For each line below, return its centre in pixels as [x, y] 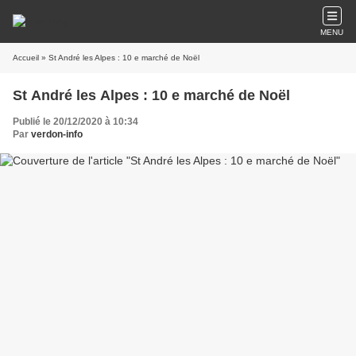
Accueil [26, 58]
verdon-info [57, 134]
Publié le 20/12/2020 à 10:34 [75, 122]
